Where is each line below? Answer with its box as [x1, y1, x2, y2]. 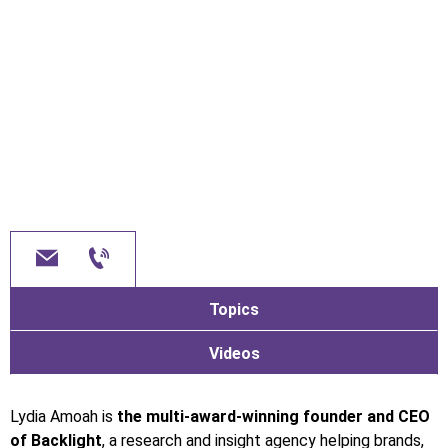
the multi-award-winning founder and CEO [117, 406, 430, 426]
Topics [209, 299, 259, 319]
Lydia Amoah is [10, 406, 117, 426]
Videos [208, 343, 260, 363]
